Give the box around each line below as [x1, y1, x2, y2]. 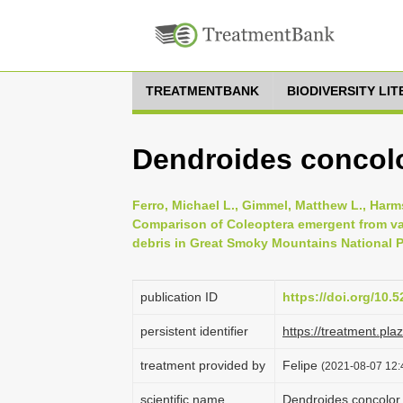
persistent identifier [140, 324, 248, 338]
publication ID [140, 290, 218, 304]
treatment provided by [140, 358, 265, 372]
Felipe [282, 358, 321, 372]
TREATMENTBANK [146, 84, 259, 98]
